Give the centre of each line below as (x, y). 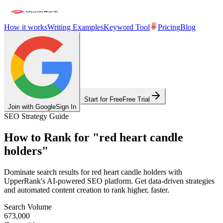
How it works (26, 27)
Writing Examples (75, 27)
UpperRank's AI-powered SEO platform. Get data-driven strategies (109, 181)
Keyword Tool (127, 27)
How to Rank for (47, 137)
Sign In (66, 107)
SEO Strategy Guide (36, 116)
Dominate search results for (48, 172)
